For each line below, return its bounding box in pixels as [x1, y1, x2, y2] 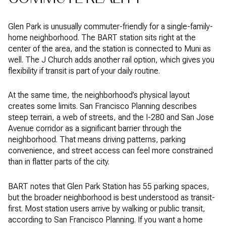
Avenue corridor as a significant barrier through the [8, 124, 182, 134]
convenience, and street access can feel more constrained [8, 146, 213, 156]
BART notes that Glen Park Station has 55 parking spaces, [8, 181, 209, 191]
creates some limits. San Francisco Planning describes [8, 101, 197, 111]
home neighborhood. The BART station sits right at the [8, 32, 196, 42]
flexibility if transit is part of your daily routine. [8, 66, 160, 76]
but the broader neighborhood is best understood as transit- [8, 192, 215, 202]
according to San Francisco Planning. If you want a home [8, 214, 203, 224]
